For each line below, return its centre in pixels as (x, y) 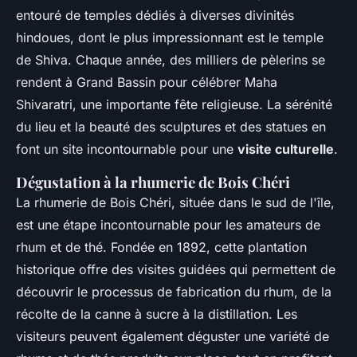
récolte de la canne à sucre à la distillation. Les (157, 314)
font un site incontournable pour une (127, 149)
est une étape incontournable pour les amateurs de (168, 225)
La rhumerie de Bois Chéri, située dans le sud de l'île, (175, 203)
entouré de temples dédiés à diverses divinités (155, 16)
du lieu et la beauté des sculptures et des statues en (171, 127)
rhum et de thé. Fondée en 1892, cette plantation (161, 247)
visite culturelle (286, 149)
